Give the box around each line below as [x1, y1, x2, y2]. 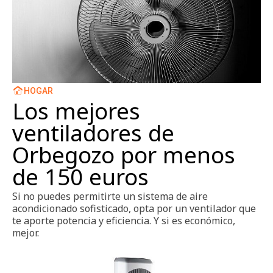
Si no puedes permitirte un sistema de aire [12, 189, 208, 203]
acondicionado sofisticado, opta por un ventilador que [12, 201, 256, 215]
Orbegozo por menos [12, 139, 235, 170]
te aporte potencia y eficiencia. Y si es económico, [12, 213, 235, 227]
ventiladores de [12, 117, 174, 148]
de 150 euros [12, 161, 149, 192]
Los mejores [12, 95, 140, 126]
